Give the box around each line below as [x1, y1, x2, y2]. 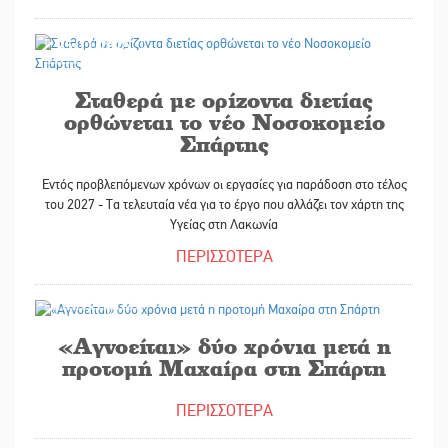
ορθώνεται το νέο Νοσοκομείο [63, 108, 385, 134]
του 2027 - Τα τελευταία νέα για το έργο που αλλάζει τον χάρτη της [44, 195, 404, 213]
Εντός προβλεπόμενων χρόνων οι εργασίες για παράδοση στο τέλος [41, 175, 407, 193]
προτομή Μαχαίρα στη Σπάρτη [62, 355, 386, 381]
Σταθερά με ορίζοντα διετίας [75, 86, 373, 112]
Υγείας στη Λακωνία [170, 215, 278, 233]
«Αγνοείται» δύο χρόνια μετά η [57, 333, 391, 359]
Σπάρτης [179, 130, 269, 156]
